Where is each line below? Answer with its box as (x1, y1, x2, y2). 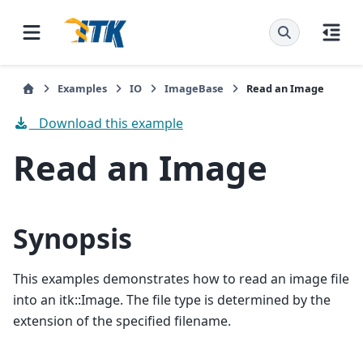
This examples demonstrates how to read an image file (13, 269, 349, 288)
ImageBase (164, 81, 224, 96)
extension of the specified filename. (13, 311, 231, 330)
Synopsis (13, 220, 132, 258)
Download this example (32, 113, 183, 132)
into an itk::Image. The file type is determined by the (13, 290, 331, 309)
